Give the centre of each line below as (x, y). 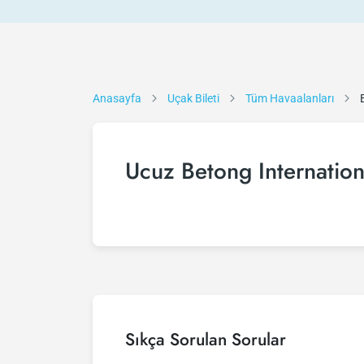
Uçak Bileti (193, 98)
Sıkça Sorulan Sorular (206, 340)
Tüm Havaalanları (290, 98)
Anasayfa (117, 98)
